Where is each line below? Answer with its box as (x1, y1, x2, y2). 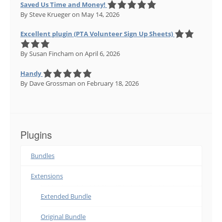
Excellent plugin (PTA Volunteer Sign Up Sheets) (20, 29, 173, 39)
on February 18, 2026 (76, 78, 139, 88)
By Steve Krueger (20, 9, 70, 19)
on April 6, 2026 (74, 49, 120, 58)
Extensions (31, 171, 63, 181)
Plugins (20, 127, 52, 142)
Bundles (31, 151, 55, 161)
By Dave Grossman (20, 78, 76, 88)
